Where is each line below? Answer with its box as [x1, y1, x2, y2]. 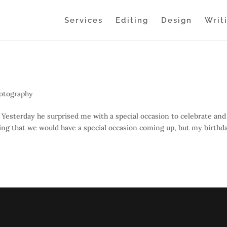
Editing [115, 16, 148, 25]
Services [64, 16, 103, 25]
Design [161, 16, 192, 25]
